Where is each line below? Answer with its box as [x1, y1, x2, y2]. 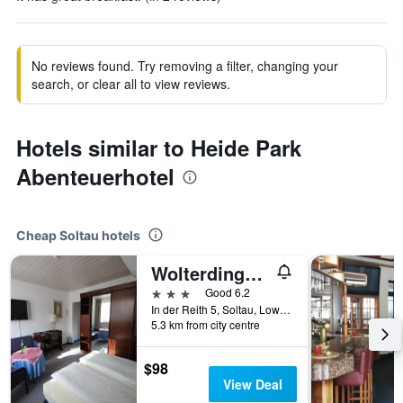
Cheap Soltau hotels [16, 228, 140, 243]
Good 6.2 [205, 284, 250, 300]
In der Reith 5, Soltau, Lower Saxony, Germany [280, 301, 291, 317]
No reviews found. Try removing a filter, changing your [31, 57, 338, 75]
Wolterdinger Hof [245, 260, 263, 286]
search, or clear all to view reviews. [31, 75, 230, 93]
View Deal [222, 375, 282, 393]
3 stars [150, 283, 192, 300]
